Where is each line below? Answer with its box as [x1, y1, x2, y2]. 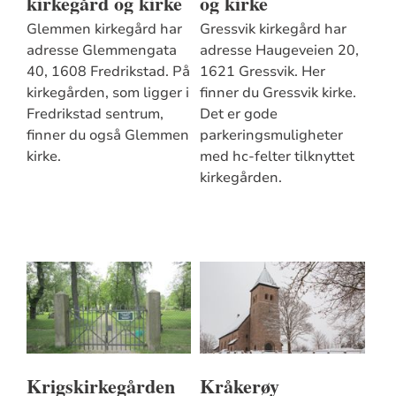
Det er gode [199, 104, 278, 125]
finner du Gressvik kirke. [199, 83, 356, 103]
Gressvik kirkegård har [199, 19, 346, 40]
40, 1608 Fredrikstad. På [26, 62, 190, 82]
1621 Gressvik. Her [199, 62, 325, 82]
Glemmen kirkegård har [26, 19, 182, 40]
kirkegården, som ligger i [26, 83, 189, 103]
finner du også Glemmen [26, 126, 189, 146]
